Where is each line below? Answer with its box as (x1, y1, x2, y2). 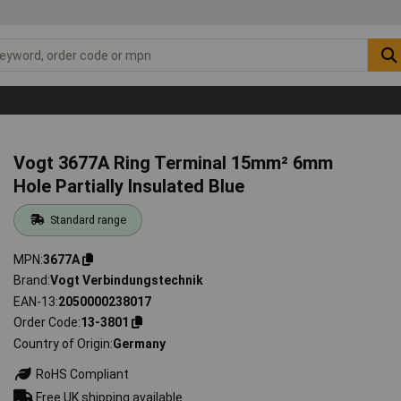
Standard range (49, 212, 126, 226)
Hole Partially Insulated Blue (13, 175, 245, 197)
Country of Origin (13, 336, 111, 351)
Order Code (13, 315, 79, 330)
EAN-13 (13, 294, 56, 309)
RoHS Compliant (33, 366, 130, 381)
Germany (113, 336, 166, 351)
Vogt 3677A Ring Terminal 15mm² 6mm (13, 151, 334, 174)
